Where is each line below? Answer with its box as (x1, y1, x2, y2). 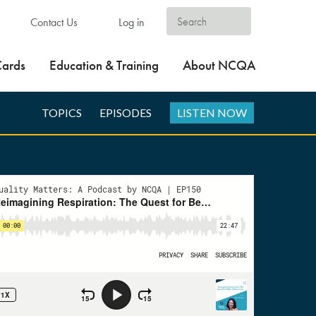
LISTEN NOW (177, 106, 247, 119)
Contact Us (27, 16, 78, 29)
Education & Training (49, 56, 159, 74)
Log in (116, 16, 145, 29)
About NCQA (183, 56, 255, 74)
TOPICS (41, 106, 82, 119)
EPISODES (99, 106, 152, 119)
